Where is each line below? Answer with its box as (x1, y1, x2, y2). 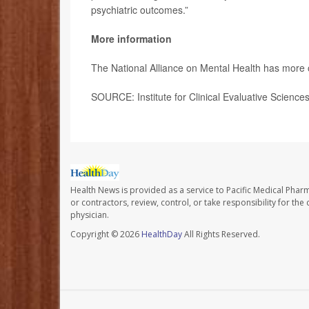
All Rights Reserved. (182, 228, 260, 240)
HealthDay (141, 228, 182, 240)
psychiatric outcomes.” (91, 3, 188, 17)
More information (91, 32, 172, 46)
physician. (70, 208, 109, 221)
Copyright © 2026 (70, 228, 141, 240)
